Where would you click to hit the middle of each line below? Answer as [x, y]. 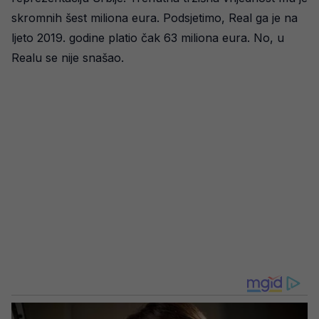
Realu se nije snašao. [68, 58]
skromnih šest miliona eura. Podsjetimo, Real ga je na [155, 18]
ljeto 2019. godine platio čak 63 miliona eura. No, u [148, 38]
